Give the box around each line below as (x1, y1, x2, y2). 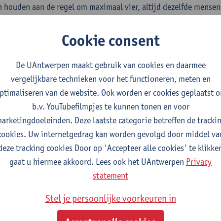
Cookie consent (61, 30, 160, 50)
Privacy (186, 156, 212, 167)
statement (93, 170, 128, 181)
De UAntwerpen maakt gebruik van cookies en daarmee (15, 59, 206, 70)
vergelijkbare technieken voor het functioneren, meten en (10, 73, 211, 84)
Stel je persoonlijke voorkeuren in (45, 192, 176, 204)
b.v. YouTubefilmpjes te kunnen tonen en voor (32, 101, 189, 111)
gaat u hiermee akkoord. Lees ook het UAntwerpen (9, 156, 186, 167)
